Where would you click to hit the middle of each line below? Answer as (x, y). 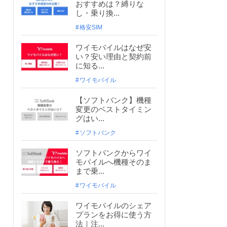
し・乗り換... (98, 13)
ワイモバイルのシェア (113, 206)
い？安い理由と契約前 (113, 57)
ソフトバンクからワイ (113, 153)
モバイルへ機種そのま (113, 162)
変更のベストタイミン (113, 109)
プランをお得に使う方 (113, 215)
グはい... (90, 119)
